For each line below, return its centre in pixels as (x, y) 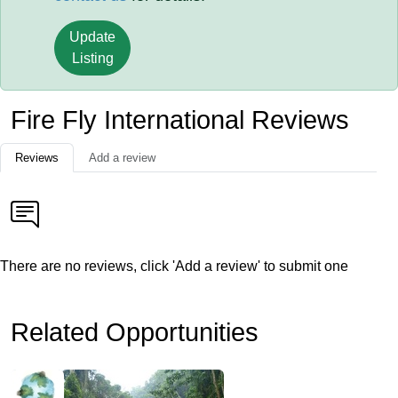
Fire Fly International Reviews (180, 120)
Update (93, 37)
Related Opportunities (135, 332)
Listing (92, 58)
